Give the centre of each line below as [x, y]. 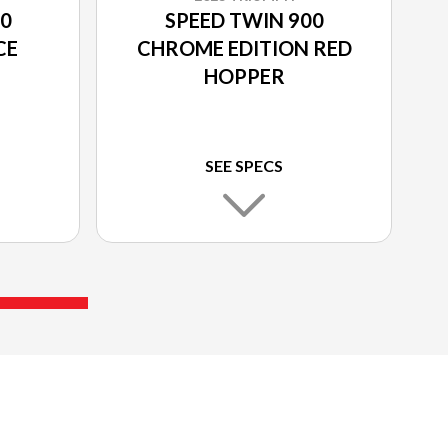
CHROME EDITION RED [244, 47]
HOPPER [244, 75]
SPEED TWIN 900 [244, 19]
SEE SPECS [244, 165]
